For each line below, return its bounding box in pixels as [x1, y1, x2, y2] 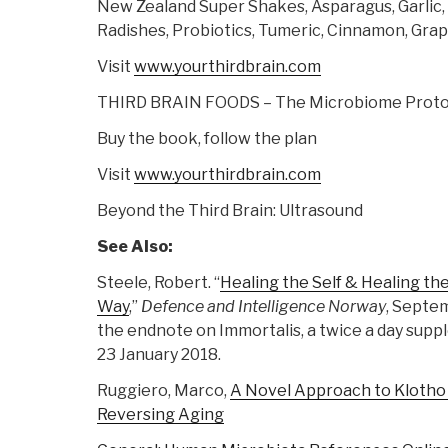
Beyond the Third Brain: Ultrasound [97, 201, 363, 221]
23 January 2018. [97, 345, 221, 365]
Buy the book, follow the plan [97, 129, 317, 149]
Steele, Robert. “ [97, 273, 220, 293]
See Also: [97, 237, 173, 257]
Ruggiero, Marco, [97, 381, 230, 401]
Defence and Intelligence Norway [141, 297, 386, 317]
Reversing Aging [97, 405, 224, 425]
